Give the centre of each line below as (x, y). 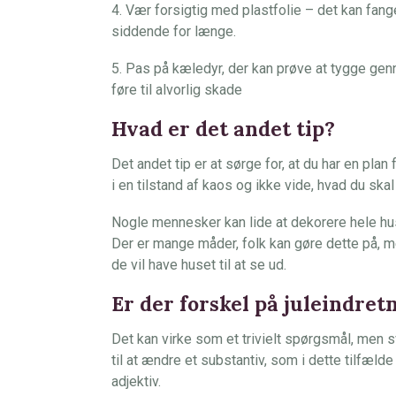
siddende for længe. (174, 31)
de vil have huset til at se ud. (199, 265)
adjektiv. (136, 381)
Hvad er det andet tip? (223, 129)
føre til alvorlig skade (177, 90)
